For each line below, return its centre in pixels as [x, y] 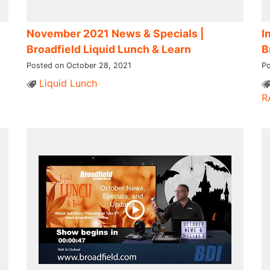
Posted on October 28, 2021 [79, 66]
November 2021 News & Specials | [115, 34]
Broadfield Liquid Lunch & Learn [108, 49]
